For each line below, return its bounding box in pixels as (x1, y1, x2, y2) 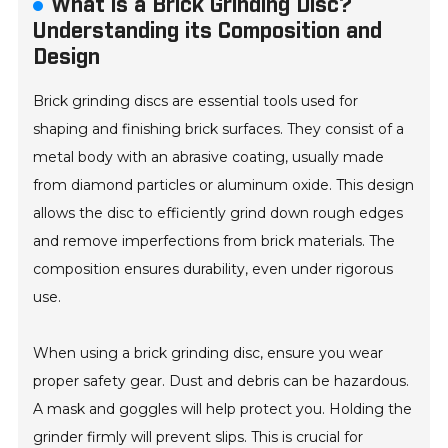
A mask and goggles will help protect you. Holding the (33, 400, 413, 419)
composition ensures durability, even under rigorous (33, 260, 394, 279)
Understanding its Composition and (33, 17, 383, 47)
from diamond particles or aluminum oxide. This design (33, 176, 415, 195)
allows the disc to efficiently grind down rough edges (33, 204, 404, 223)
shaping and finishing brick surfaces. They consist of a (33, 120, 405, 139)
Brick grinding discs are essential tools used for (33, 92, 359, 111)
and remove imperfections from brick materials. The (33, 232, 396, 251)
